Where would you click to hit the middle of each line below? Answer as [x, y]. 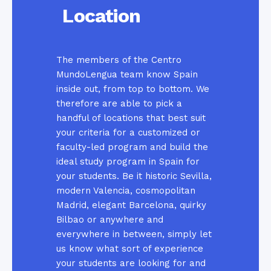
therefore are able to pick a [119, 103]
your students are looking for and [131, 263]
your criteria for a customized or [129, 132]
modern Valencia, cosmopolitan [126, 190]
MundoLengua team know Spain [127, 74]
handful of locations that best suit [131, 118]
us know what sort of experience [130, 248]
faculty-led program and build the [132, 147]
